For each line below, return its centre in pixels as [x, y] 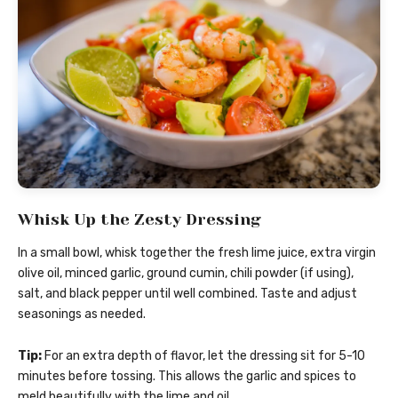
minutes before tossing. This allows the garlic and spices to [187, 377]
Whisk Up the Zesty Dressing [139, 220]
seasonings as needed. [82, 314]
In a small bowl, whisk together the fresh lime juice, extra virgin [197, 253]
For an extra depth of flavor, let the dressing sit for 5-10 [203, 356]
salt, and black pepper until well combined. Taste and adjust [187, 294]
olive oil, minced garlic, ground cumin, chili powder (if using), [186, 274]
